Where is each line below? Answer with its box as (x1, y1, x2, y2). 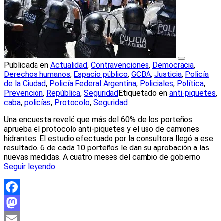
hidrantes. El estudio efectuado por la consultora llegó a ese (4, 134, 213, 144)
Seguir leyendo (4, 162, 55, 172)
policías (24, 98, 51, 108)
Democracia (152, 60, 194, 70)
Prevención (4, 88, 43, 98)
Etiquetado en (118, 88, 169, 98)
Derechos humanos (4, 70, 70, 79)
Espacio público (74, 70, 128, 79)
